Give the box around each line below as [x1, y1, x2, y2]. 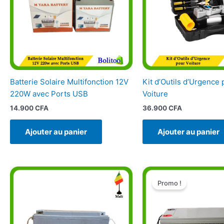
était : [186, 191, 205, 200]
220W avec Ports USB [10, 89, 88, 99]
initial [186, 183, 205, 191]
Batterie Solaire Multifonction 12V [10, 77, 128, 87]
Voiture [142, 89, 168, 99]
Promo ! [157, 178, 181, 187]
